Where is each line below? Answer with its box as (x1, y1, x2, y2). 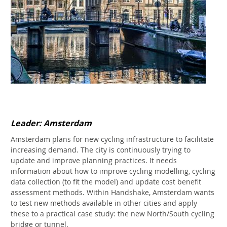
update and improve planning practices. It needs (11, 156, 177, 166)
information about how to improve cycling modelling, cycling (11, 166, 215, 176)
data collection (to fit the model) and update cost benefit (11, 177, 201, 187)
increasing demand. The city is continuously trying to (11, 145, 191, 155)
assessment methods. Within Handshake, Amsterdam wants (11, 187, 214, 198)
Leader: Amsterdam (11, 117, 92, 129)
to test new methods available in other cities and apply (11, 198, 197, 208)
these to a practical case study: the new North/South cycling (11, 209, 214, 219)
